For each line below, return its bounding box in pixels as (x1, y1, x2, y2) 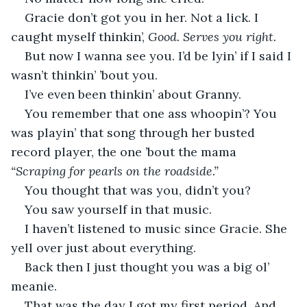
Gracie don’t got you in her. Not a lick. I (25, 9, 262, 25)
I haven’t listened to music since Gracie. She (25, 220, 291, 236)
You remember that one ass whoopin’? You (25, 105, 280, 121)
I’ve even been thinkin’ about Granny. (25, 86, 241, 102)
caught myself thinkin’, (11, 28, 148, 45)
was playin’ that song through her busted (11, 124, 258, 140)
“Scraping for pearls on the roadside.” (11, 162, 219, 179)
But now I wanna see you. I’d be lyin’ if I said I (25, 47, 295, 64)
